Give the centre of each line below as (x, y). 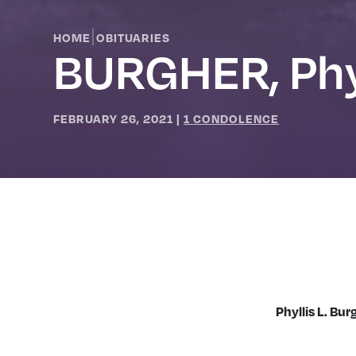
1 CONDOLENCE (232, 118)
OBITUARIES (133, 37)
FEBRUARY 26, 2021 (114, 118)
